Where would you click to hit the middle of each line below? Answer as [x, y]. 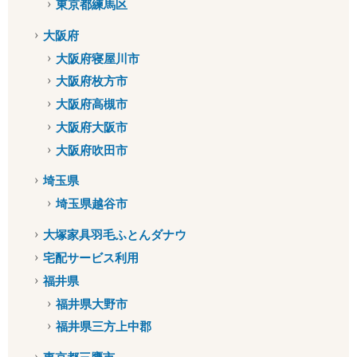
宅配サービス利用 [91, 257]
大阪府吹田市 [91, 150]
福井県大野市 [91, 304]
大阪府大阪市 [91, 127]
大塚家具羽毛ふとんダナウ [115, 235]
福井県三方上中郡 [103, 327]
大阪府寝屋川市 [97, 58]
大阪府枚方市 [91, 81]
